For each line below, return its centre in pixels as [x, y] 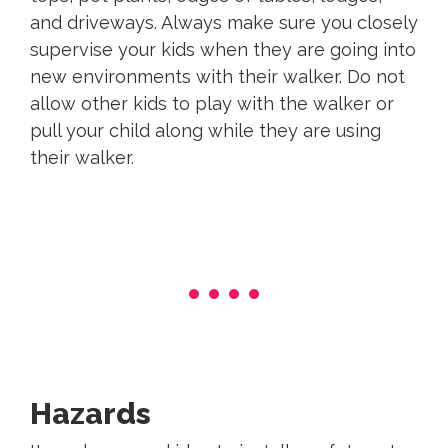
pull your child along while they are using [205, 131]
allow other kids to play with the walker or [212, 104]
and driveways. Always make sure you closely [224, 23]
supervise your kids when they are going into [223, 50]
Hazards [90, 414]
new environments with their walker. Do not [217, 77]
